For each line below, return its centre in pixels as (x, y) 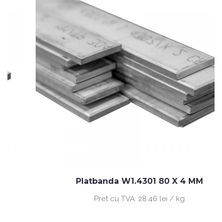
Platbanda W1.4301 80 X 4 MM (118, 181)
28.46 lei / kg (140, 198)
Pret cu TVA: (95, 198)
